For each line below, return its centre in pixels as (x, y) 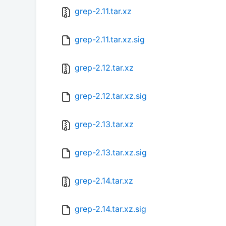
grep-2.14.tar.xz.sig (110, 209)
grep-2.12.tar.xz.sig (111, 96)
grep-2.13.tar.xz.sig (111, 153)
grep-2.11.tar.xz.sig (110, 40)
